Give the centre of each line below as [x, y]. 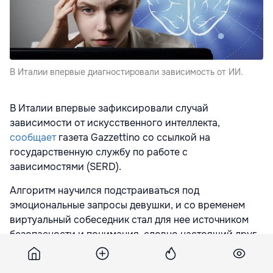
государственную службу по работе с [99, 152]
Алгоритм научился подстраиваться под [105, 190]
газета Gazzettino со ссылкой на [134, 137]
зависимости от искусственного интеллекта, [115, 122]
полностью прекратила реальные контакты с [114, 263]
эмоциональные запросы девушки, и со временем [127, 205]
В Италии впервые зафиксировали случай [109, 108]
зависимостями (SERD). [66, 166]
